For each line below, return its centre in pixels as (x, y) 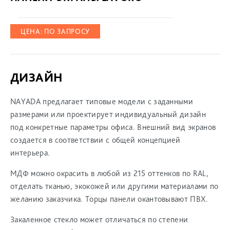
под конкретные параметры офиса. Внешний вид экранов (113, 127)
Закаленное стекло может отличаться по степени (99, 220)
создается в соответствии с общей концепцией (95, 140)
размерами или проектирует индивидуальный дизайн (108, 114)
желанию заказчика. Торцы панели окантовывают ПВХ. (109, 199)
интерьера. (30, 153)
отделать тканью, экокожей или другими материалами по (114, 186)
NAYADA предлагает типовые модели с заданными (102, 102)
